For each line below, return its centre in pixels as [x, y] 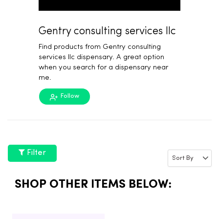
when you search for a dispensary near [103, 68]
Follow [69, 96]
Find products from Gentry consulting [100, 47]
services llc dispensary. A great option [101, 57]
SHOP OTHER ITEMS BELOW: [93, 183]
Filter [35, 153]
